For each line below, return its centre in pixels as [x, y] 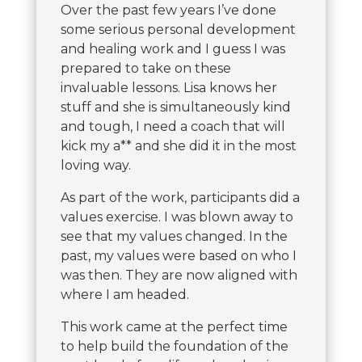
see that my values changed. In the [174, 237]
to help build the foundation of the [174, 347]
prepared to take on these [145, 69]
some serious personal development [178, 30]
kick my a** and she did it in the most [178, 146]
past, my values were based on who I [178, 256]
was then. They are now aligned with [179, 276]
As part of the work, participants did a [180, 198]
